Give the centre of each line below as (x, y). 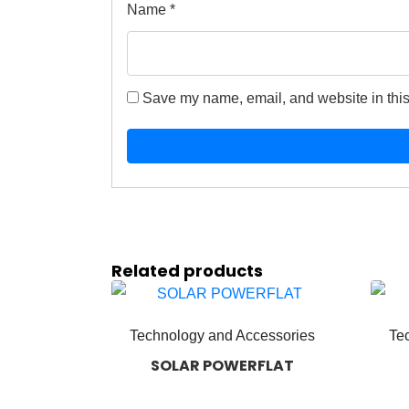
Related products (187, 271)
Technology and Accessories (222, 336)
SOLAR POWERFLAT (222, 366)
